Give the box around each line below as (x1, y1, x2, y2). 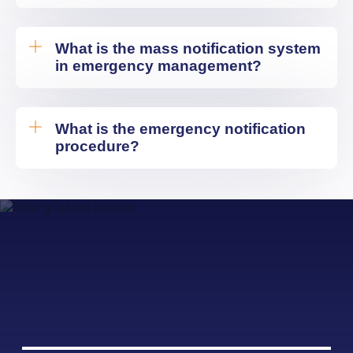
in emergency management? (55, 58, 262, 74)
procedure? (55, 138, 139, 154)
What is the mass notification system (55, 40, 321, 57)
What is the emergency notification (55, 121, 306, 137)
